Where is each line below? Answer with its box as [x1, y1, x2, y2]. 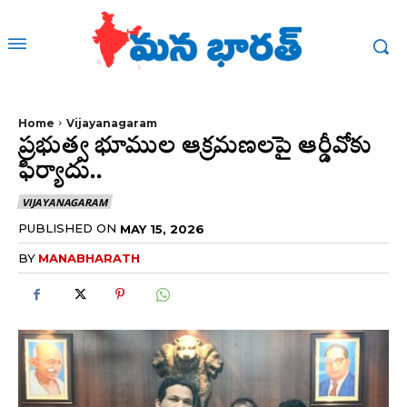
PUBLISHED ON [18, 221, 116, 236]
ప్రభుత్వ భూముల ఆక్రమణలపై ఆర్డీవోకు [18, 135, 371, 158]
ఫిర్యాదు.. [18, 161, 102, 184]
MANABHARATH [38, 251, 140, 266]
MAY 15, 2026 [120, 221, 204, 236]
